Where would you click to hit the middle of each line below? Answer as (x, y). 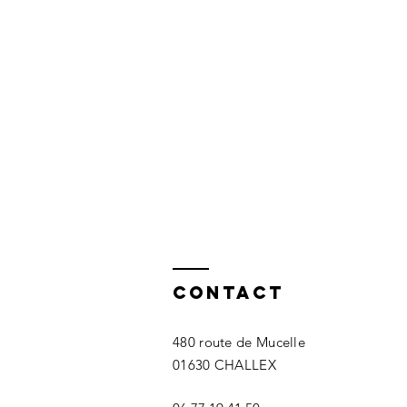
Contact (228, 293)
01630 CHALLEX (224, 365)
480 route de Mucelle (239, 342)
